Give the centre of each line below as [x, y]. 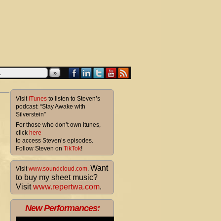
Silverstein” [31, 114]
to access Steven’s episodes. [55, 141]
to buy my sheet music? [57, 177]
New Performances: [62, 208]
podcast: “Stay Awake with [51, 107]
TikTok [72, 148]
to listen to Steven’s [74, 99]
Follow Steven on [40, 148]
